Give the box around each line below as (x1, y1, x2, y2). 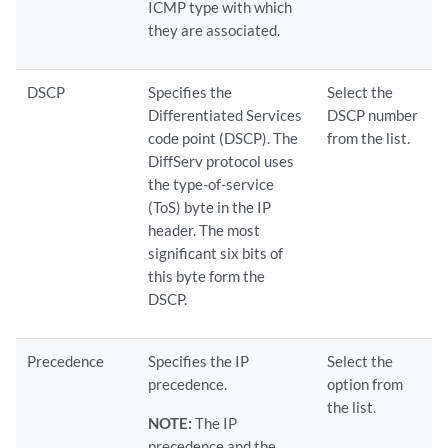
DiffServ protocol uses (148, 152, 295, 170)
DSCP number (327, 106, 419, 124)
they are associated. (148, 21, 281, 39)
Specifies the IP (148, 352, 250, 370)
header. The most (148, 221, 261, 239)
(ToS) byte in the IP (148, 198, 272, 216)
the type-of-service (148, 175, 275, 193)
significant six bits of (148, 244, 284, 262)
